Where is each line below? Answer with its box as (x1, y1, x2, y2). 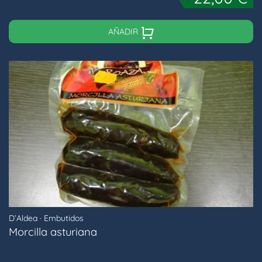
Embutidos (44, 213, 84, 224)
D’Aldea (9, 213, 37, 224)
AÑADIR (108, 26, 140, 37)
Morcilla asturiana (9, 225, 97, 239)
